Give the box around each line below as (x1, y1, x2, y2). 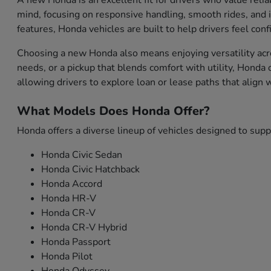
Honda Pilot (41, 250, 93, 264)
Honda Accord (41, 177, 103, 191)
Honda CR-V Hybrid (41, 221, 128, 235)
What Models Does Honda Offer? (17, 103, 210, 120)
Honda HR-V (41, 192, 97, 206)
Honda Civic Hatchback (41, 163, 140, 177)
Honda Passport (41, 235, 111, 249)
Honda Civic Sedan (41, 148, 123, 162)
